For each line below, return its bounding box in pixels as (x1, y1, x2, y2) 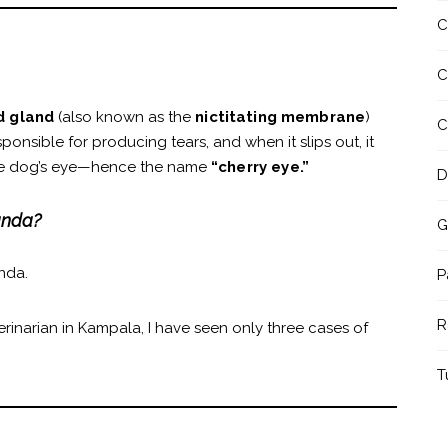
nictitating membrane (195, 108, 366, 127)
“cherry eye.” (211, 158, 309, 177)
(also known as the (54, 108, 196, 127)
